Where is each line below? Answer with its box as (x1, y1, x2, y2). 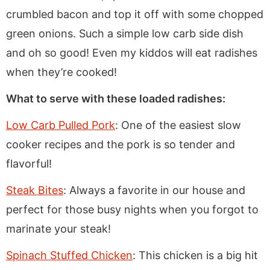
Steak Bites (6, 183, 63, 196)
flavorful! (6, 157, 52, 170)
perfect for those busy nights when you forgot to (6, 202, 259, 216)
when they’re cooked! (6, 65, 117, 78)
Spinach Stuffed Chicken (6, 248, 133, 262)
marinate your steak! (6, 222, 111, 235)
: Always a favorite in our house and (63, 183, 245, 196)
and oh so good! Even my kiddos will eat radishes (6, 46, 257, 59)
